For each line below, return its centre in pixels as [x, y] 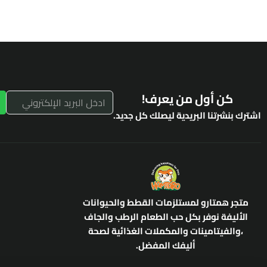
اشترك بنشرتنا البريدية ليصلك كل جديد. [187, 115]
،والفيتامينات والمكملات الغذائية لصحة [166, 231]
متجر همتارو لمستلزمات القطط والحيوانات [166, 202]
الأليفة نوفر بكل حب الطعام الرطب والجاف [166, 216]
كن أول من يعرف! [187, 98]
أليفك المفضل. [166, 245]
